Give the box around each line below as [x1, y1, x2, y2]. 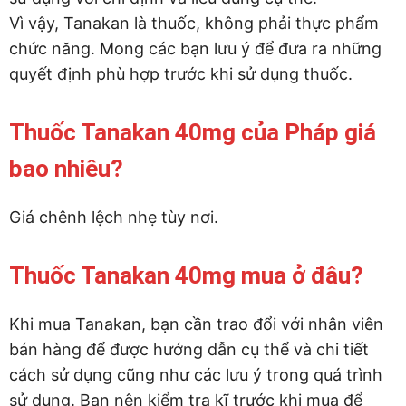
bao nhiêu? [9, 155, 123, 183]
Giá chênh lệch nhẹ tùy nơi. [9, 208, 218, 227]
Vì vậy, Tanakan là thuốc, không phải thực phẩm [9, 14, 379, 34]
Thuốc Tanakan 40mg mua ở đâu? [9, 262, 363, 290]
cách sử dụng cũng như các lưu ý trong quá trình [9, 365, 382, 385]
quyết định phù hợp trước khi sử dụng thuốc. [9, 64, 353, 84]
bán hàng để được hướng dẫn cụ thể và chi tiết [9, 340, 369, 360]
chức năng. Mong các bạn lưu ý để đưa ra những [9, 39, 382, 59]
